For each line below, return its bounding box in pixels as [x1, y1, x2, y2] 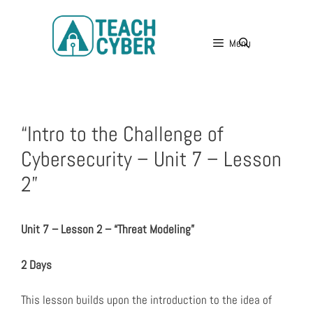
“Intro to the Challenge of [21, 121, 224, 148]
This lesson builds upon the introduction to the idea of [21, 292, 272, 308]
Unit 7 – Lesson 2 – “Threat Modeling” [21, 221, 194, 238]
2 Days [21, 256, 52, 272]
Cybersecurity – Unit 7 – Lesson [21, 146, 282, 173]
